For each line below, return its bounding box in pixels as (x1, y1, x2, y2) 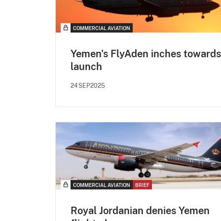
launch (71, 61, 102, 73)
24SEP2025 (71, 82, 106, 90)
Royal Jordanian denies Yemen (71, 205, 210, 217)
